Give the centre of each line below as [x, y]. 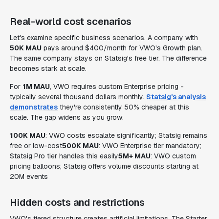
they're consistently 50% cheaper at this [123, 107]
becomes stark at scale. [48, 68]
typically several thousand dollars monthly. [78, 97]
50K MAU [26, 48]
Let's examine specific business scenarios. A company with [104, 38]
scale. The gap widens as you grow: [67, 117]
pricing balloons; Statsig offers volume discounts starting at [104, 166]
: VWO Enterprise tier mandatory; [150, 146]
